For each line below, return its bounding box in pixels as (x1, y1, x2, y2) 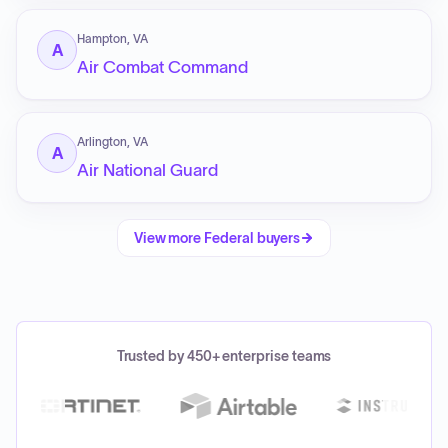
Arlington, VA (77, 135, 148, 148)
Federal (204, 230, 257, 246)
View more (133, 230, 205, 246)
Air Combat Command (77, 58, 248, 76)
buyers (256, 230, 301, 246)
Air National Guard (77, 161, 218, 179)
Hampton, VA (77, 32, 148, 45)
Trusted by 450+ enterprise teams (116, 348, 332, 364)
